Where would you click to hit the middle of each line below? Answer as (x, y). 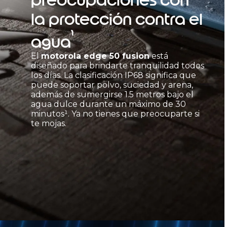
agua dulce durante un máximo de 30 (109, 104)
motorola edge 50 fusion (96, 56)
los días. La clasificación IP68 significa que (114, 75)
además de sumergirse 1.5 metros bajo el (112, 95)
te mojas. (49, 124)
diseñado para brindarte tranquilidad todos (118, 66)
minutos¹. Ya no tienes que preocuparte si (116, 114)
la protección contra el (117, 19)
